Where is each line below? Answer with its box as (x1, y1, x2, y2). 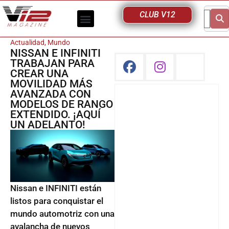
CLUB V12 (140, 10, 176, 19)
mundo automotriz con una (10, 209, 114, 219)
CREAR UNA (10, 67, 68, 80)
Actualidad (10, 38, 44, 47)
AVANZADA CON (10, 88, 91, 100)
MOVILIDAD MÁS (10, 78, 93, 90)
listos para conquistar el (10, 196, 103, 206)
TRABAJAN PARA (10, 57, 95, 70)
